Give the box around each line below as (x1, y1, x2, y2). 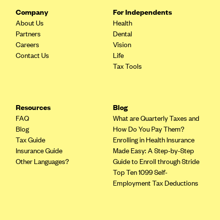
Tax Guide (16, 135, 45, 144)
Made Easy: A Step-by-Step (113, 145, 194, 155)
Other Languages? (16, 156, 69, 166)
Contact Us (16, 50, 49, 60)
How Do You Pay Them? (113, 124, 184, 134)
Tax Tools (113, 61, 142, 71)
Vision (113, 39, 131, 49)
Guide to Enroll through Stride (113, 156, 199, 166)
